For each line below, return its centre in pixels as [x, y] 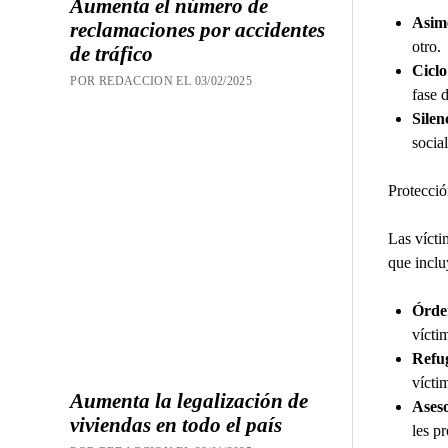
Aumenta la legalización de [189, 401]
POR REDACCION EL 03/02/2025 [161, 80]
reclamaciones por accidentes [198, 29]
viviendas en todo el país [176, 425]
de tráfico [112, 53]
